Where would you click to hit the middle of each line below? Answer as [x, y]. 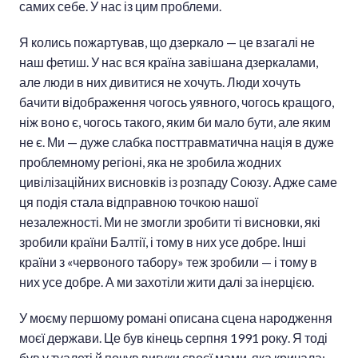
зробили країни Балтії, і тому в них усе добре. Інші [163, 242]
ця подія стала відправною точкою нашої [139, 202]
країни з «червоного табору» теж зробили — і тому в [168, 262]
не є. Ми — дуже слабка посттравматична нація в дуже [177, 142]
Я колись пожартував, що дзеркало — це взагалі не [167, 42]
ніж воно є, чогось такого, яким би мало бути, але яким [175, 122]
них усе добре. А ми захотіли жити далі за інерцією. [167, 282]
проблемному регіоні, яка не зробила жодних [150, 162]
